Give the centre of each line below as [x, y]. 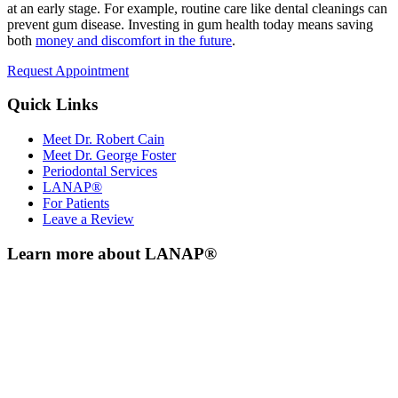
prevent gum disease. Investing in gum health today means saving [190, 24]
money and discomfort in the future [134, 40]
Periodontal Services [100, 171]
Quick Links [52, 105]
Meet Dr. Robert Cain [103, 139]
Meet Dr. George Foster [109, 155]
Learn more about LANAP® [112, 253]
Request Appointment [68, 70]
